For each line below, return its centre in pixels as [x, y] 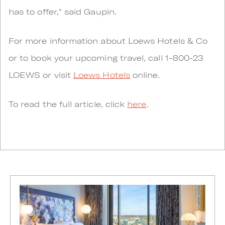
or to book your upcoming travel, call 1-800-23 [106, 58]
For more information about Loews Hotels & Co [108, 40]
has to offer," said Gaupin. [63, 11]
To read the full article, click [68, 104]
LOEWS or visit [41, 75]
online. [145, 75]
